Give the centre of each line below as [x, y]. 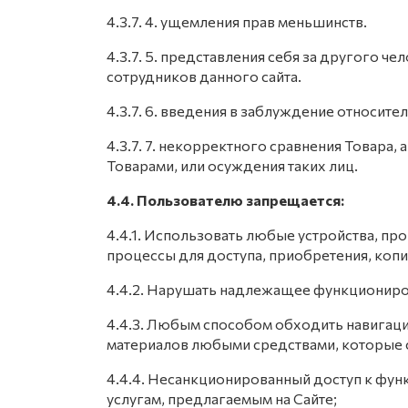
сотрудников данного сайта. [204, 76]
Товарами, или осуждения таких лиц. [232, 165]
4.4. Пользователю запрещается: [225, 200]
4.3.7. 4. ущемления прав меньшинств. [237, 21]
